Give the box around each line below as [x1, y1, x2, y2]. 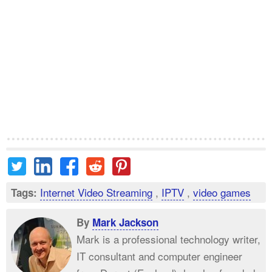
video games [193, 185, 251, 200]
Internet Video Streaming [40, 185, 152, 200]
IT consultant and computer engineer [76, 248, 242, 263]
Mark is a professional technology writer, [76, 231, 260, 246]
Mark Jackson [92, 215, 158, 229]
